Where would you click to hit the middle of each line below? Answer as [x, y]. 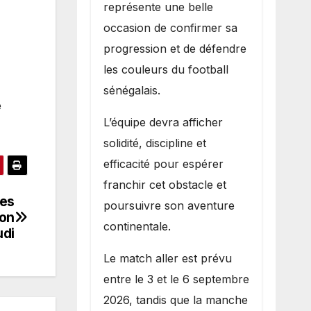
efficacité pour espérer [163, 163]
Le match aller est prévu [167, 258]
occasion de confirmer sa [170, 27]
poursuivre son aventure [169, 205]
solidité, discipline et [154, 143]
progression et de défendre [175, 48]
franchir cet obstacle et [165, 184]
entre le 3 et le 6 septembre [176, 279]
